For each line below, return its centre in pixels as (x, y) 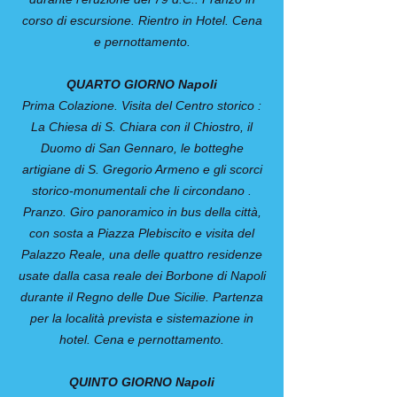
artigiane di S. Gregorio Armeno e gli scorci (142, 169)
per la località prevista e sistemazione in (142, 318)
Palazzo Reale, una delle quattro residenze (142, 254)
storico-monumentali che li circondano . (142, 191)
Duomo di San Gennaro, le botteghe (142, 148)
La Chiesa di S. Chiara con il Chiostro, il (142, 127)
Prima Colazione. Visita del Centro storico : (142, 105)
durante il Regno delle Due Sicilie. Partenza (142, 297)
